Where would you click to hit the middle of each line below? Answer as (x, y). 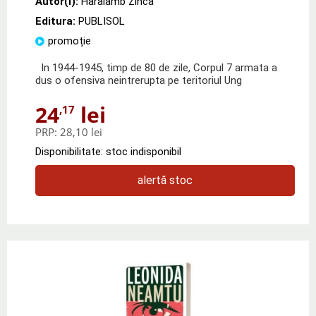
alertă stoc (165, 180)
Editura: (57, 21)
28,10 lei (81, 132)
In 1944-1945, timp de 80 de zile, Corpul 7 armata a (156, 67)
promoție (69, 41)
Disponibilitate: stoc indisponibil (108, 151)
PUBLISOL (102, 21)
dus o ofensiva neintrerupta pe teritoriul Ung (139, 80)
